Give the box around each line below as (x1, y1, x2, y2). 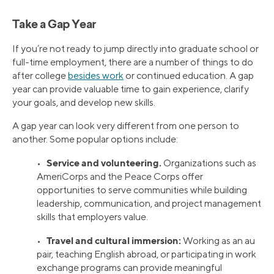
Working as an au (181, 234, 255, 246)
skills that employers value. (37, 210, 148, 223)
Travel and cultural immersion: (46, 234, 181, 246)
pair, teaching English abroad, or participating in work (37, 248, 256, 260)
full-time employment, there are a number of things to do (12, 56, 253, 68)
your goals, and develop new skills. (12, 96, 155, 108)
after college (12, 69, 68, 81)
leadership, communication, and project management (37, 197, 261, 209)
